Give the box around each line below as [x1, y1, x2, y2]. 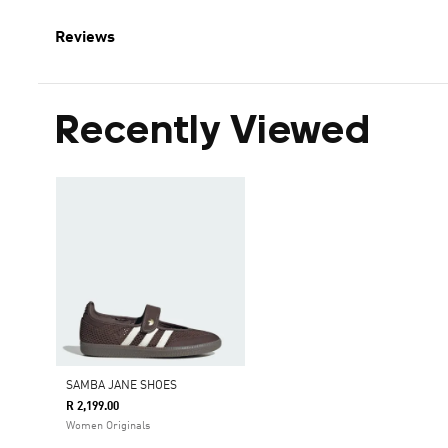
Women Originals [66, 421, 150, 432]
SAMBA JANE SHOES [66, 380, 177, 392]
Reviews [55, 30, 115, 46]
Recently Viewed [55, 113, 371, 153]
